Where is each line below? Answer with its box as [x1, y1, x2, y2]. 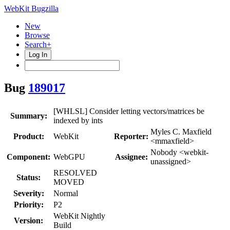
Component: [7, 152, 50, 161]
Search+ [25, 40, 51, 49]
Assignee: [114, 152, 148, 161]
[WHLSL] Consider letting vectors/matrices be [53, 106, 204, 116]
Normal [53, 188, 78, 198]
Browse [25, 31, 50, 40]
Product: [13, 131, 44, 141]
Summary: [10, 111, 47, 120]
